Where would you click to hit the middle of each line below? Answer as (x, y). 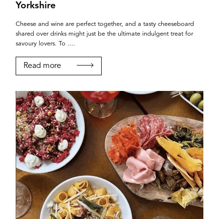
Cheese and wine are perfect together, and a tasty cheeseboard (105, 24)
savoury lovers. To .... (45, 44)
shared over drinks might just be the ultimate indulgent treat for (104, 34)
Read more (42, 66)
